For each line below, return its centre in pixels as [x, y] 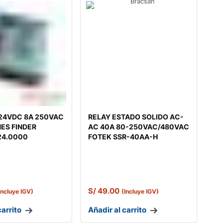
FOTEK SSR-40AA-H [123, 137]
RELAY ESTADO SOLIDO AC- [136, 117]
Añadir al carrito [117, 210]
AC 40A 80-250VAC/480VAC [138, 127]
